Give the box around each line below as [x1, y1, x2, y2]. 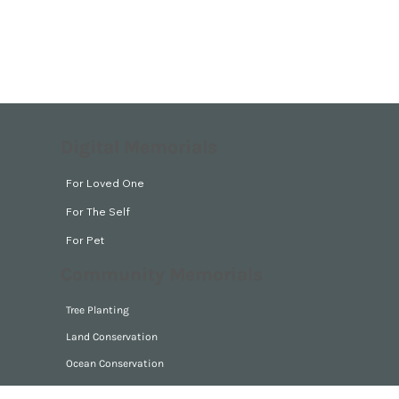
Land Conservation [66, 330, 158, 344]
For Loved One [66, 175, 144, 190]
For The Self [66, 204, 130, 218]
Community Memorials [61, 264, 263, 286]
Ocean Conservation [66, 357, 164, 370]
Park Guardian [66, 384, 136, 397]
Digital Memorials [61, 135, 217, 158]
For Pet [66, 232, 104, 247]
